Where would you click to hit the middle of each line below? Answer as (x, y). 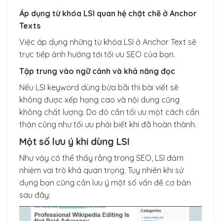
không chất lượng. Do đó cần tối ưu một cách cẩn (109, 112)
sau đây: (35, 195)
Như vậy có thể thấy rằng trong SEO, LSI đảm (101, 158)
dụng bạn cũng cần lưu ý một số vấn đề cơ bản (105, 183)
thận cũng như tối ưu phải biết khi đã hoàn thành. (108, 125)
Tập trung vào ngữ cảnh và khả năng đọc (97, 71)
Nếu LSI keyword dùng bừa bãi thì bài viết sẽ (99, 88)
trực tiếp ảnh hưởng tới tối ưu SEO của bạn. (97, 54)
